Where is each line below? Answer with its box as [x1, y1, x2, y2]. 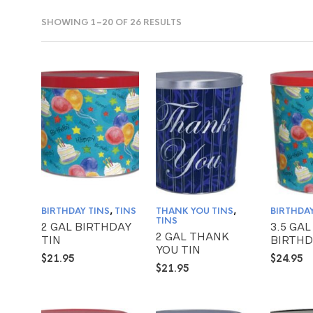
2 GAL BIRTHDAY [41, 221, 131, 233]
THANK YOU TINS [156, 205, 234, 217]
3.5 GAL [270, 221, 312, 233]
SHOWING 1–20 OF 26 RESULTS [41, 17, 182, 28]
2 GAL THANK [156, 231, 230, 243]
